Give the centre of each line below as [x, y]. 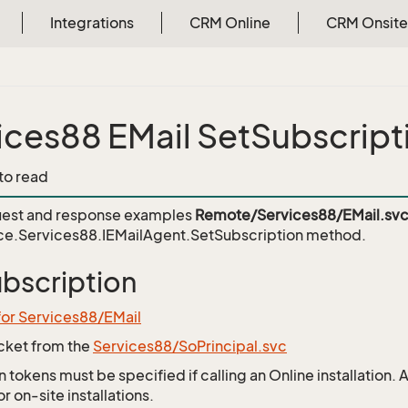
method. [335, 235]
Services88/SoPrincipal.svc [190, 346]
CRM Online [229, 23]
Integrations [92, 23]
